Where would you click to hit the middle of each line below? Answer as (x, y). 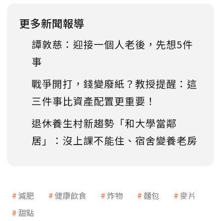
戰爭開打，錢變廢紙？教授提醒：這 (114, 83)
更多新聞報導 (52, 23)
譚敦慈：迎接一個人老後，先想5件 (112, 44)
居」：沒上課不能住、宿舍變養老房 (114, 140)
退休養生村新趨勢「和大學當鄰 (104, 123)
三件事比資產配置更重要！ (94, 101)
